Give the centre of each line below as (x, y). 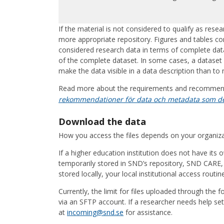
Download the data (103, 122)
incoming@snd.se (95, 212)
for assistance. (148, 212)
